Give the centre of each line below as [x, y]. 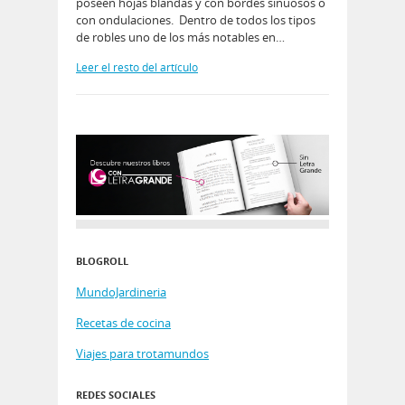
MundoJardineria [121, 292]
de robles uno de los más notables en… [180, 37]
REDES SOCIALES [116, 394]
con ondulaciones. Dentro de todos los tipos [196, 19]
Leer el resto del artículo [137, 67]
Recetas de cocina [123, 322]
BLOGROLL [102, 260]
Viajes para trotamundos [142, 353]
